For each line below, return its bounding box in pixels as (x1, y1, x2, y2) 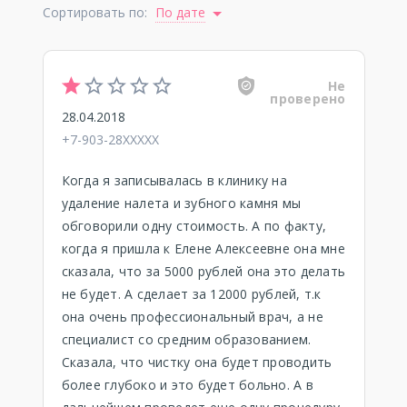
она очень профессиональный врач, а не (61, 308, 323, 325)
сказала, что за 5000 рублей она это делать (61, 263, 345, 280)
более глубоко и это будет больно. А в (61, 376, 313, 393)
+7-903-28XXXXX (61, 131, 159, 148)
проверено (270, 90, 346, 107)
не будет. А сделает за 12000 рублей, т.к (61, 285, 322, 303)
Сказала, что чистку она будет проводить (61, 353, 333, 371)
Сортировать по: (42, 4, 151, 21)
